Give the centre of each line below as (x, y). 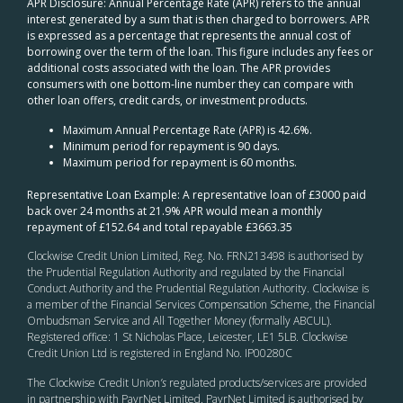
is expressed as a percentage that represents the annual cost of (189, 36)
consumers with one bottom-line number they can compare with (190, 85)
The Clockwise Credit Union (94, 382)
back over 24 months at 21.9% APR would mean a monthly (175, 210)
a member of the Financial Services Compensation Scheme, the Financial (201, 305)
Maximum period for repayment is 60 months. (180, 162)
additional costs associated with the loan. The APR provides (179, 68)
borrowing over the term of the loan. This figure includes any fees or (200, 52)
